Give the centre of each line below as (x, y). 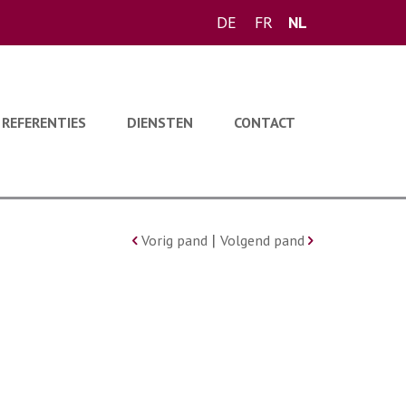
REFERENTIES (44, 122)
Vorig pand (174, 240)
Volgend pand (264, 240)
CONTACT (265, 122)
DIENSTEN (160, 122)
